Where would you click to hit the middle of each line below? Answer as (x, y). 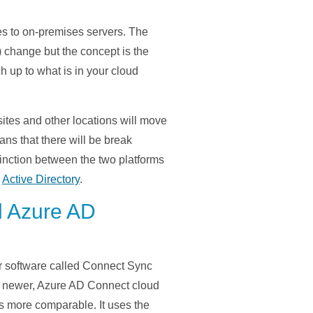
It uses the (123, 305)
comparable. (64, 305)
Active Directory (41, 180)
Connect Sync (117, 266)
